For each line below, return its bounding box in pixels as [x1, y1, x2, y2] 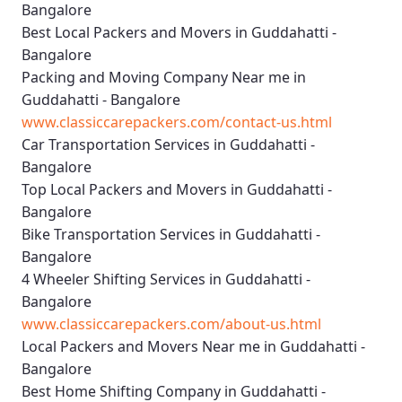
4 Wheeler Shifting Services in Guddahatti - [22, 269, 310, 290]
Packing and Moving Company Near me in [22, 67, 306, 88]
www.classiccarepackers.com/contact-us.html [22, 112, 332, 133]
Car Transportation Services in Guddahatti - [22, 135, 315, 155]
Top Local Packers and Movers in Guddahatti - [22, 179, 332, 200]
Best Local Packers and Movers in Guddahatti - [22, 22, 336, 43]
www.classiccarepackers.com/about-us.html [22, 314, 321, 335]
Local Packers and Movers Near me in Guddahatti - [22, 336, 365, 357]
